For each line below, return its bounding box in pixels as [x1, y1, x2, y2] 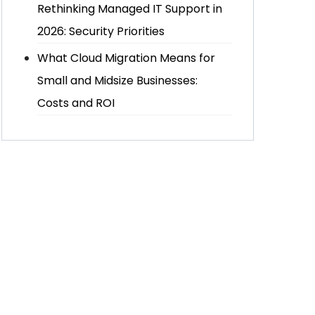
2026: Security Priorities [37, 23, 165, 39]
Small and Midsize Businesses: [37, 72, 198, 89]
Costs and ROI [37, 95, 115, 111]
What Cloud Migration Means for [37, 50, 216, 66]
